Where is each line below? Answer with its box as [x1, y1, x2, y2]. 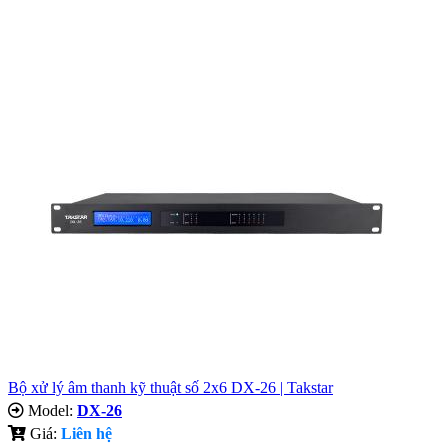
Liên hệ [61, 424, 112, 442]
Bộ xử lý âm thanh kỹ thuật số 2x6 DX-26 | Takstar [8, 378, 333, 396]
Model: [24, 401, 77, 419]
